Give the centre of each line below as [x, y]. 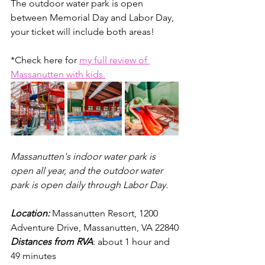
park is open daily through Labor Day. [89, 185]
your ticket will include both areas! [84, 32]
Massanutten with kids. [58, 74]
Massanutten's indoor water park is [84, 156]
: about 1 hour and [132, 242]
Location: [31, 213]
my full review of [114, 60]
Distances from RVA [52, 242]
